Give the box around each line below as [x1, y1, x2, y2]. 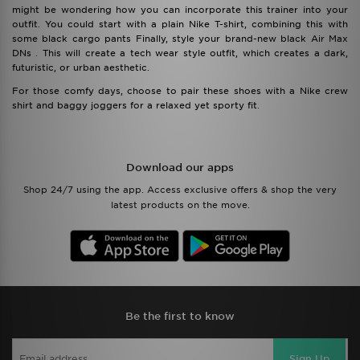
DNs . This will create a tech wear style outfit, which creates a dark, [12, 47, 348, 59]
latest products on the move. [110, 199, 250, 211]
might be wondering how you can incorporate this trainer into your [12, 4, 348, 15]
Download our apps [126, 162, 234, 174]
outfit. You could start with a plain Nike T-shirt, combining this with [12, 18, 348, 30]
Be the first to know [125, 310, 235, 322]
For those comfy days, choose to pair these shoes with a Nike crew [12, 85, 348, 96]
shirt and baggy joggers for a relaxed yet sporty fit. [12, 100, 260, 111]
